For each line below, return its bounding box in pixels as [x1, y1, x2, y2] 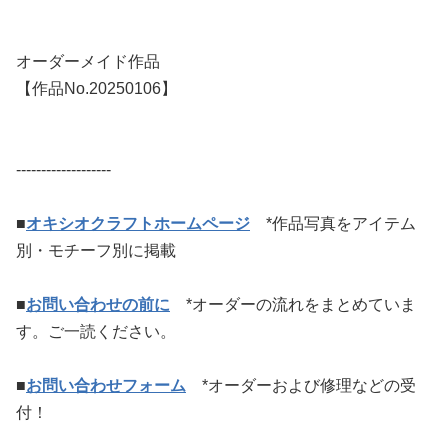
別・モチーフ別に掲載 [16, 242, 176, 259]
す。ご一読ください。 [16, 323, 176, 340]
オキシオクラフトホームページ [26, 215, 250, 232]
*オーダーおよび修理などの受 [202, 377, 416, 394]
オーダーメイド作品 [16, 53, 160, 70]
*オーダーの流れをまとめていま [186, 296, 416, 313]
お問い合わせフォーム [26, 377, 186, 394]
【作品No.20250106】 [16, 80, 177, 97]
